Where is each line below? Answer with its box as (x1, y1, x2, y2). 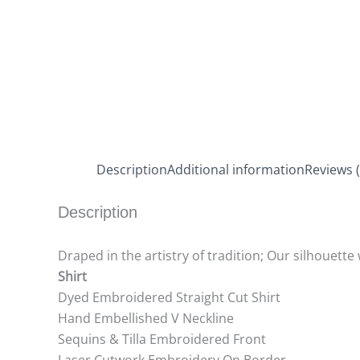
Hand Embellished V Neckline (58, 309, 234, 327)
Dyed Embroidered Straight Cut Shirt (58, 288, 280, 306)
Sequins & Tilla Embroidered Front (58, 330, 266, 348)
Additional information (167, 161, 305, 178)
